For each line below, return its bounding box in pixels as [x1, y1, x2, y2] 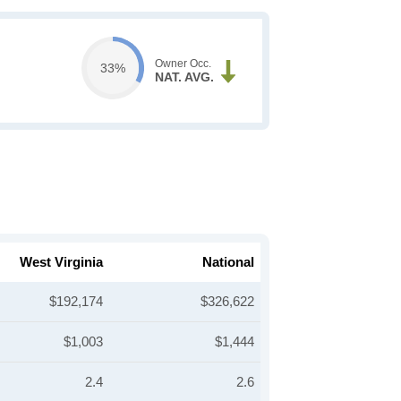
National [202, 254, 254, 269]
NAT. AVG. [154, 70, 214, 84]
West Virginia [20, 254, 103, 269]
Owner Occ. [154, 57, 211, 70]
